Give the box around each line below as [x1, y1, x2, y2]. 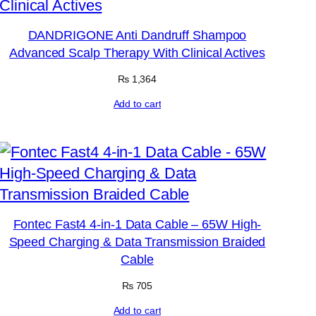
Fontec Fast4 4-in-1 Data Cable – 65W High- [13, 217, 262, 231]
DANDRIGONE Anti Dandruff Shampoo [28, 28, 247, 43]
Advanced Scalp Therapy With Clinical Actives [9, 46, 265, 61]
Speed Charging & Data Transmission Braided [8, 234, 266, 249]
